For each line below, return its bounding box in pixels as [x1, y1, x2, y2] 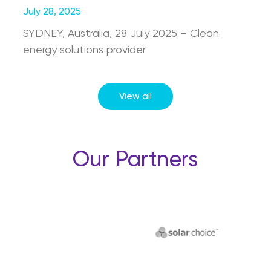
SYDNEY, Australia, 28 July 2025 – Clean [23, 28, 219, 39]
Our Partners [73, 149, 198, 171]
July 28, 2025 [23, 7, 81, 17]
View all [119, 92, 152, 101]
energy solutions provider [23, 45, 146, 56]
